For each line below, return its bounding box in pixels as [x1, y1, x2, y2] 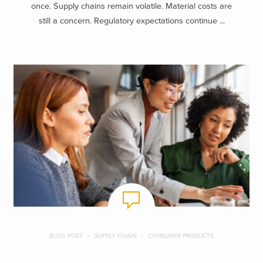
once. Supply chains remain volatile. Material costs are [31, 1, 232, 12]
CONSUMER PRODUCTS [148, 232, 214, 240]
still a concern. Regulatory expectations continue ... [38, 16, 225, 26]
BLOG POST [49, 232, 83, 240]
